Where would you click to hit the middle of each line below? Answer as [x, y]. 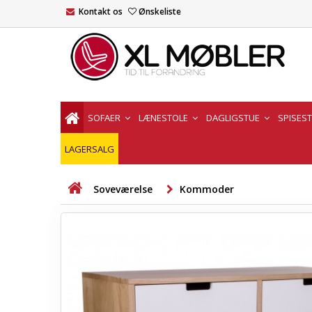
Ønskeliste [160, 11]
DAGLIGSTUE [234, 117]
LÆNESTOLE [164, 117]
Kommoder [207, 189]
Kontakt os [101, 11]
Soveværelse [123, 189]
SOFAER [105, 117]
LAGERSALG [89, 149]
